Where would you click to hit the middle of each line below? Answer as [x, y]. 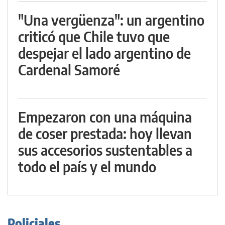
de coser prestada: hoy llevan [105, 134]
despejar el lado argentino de [104, 53]
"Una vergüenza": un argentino [111, 20]
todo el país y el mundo [87, 167]
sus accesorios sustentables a [105, 150]
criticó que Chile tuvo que [94, 37]
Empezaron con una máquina [105, 117]
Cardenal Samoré [69, 70]
